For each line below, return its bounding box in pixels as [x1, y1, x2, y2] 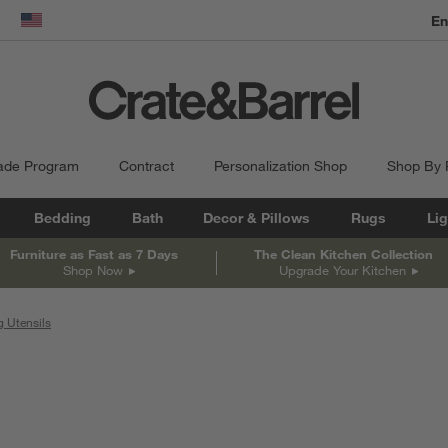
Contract [118, 157, 174, 175]
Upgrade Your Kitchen [278, 261, 406, 278]
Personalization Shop [213, 157, 347, 175]
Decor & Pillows [203, 209, 311, 227]
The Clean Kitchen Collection [253, 245, 433, 262]
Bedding [33, 209, 91, 227]
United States [31, 20, 117, 39]
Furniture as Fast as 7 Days [10, 245, 179, 262]
